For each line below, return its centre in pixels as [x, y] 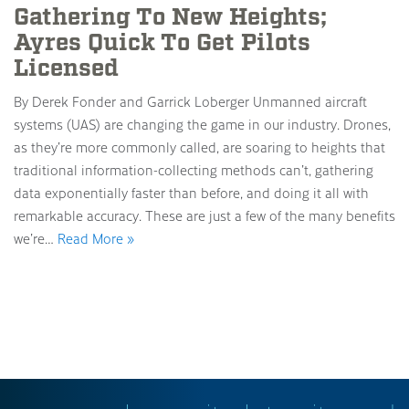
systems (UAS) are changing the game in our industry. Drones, [202, 124]
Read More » [96, 238]
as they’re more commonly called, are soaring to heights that [199, 147]
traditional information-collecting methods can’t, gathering [194, 170]
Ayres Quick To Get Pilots [162, 43]
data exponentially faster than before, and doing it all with [191, 193]
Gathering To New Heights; [170, 17]
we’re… [36, 238]
